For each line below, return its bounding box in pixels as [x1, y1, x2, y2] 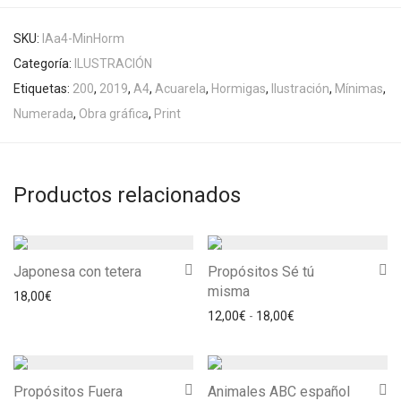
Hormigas [211, 81, 266, 96]
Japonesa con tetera [13, 263, 141, 280]
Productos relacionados [13, 183, 241, 208]
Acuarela [155, 81, 206, 96]
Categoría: [13, 56, 74, 71]
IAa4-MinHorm [42, 31, 124, 46]
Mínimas [335, 81, 383, 96]
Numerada [13, 107, 73, 121]
